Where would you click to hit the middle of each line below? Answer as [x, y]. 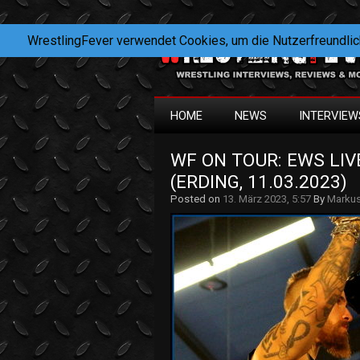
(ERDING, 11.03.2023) [259, 182]
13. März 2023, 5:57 [267, 199]
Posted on [196, 199]
